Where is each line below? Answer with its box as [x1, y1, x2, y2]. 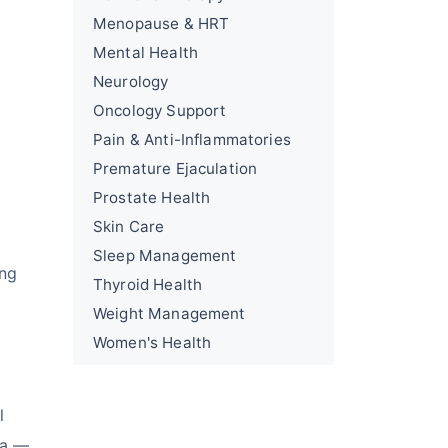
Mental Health [93, 43, 198, 62]
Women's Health [93, 333, 212, 352]
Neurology [93, 72, 169, 91]
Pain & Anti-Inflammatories [93, 130, 291, 149]
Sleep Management [93, 246, 237, 265]
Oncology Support [93, 101, 227, 120]
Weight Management [93, 304, 246, 323]
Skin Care [93, 217, 165, 236]
